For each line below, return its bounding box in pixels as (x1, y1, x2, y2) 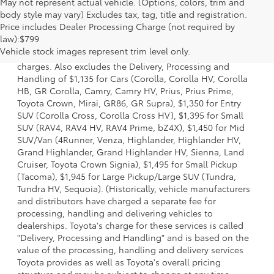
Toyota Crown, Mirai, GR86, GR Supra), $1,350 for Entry (17, 97, 241, 109)
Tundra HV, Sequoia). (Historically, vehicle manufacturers (17, 182, 250, 195)
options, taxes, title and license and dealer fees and (17, 48, 230, 61)
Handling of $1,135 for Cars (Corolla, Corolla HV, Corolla (17, 72, 248, 85)
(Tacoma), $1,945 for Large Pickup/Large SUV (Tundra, (17, 170, 236, 183)
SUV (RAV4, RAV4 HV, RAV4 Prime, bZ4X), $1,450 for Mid (17, 121, 245, 134)
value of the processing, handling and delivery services (17, 243, 243, 256)
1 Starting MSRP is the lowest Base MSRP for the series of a (17, 23, 257, 36)
